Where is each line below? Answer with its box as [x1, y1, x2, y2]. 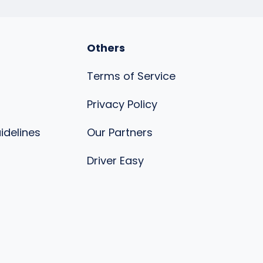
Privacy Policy [87, 97, 157, 112]
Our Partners [87, 125, 153, 140]
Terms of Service [87, 69, 176, 83]
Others [87, 41, 125, 55]
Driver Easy [87, 153, 144, 168]
